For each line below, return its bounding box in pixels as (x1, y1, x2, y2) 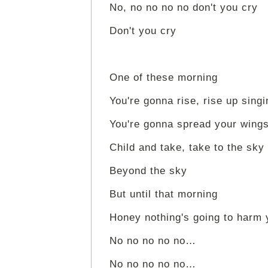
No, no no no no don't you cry (109, 2, 258, 14)
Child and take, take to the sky (109, 142, 264, 154)
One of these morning (109, 72, 218, 84)
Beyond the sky (109, 165, 187, 177)
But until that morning (109, 188, 218, 200)
